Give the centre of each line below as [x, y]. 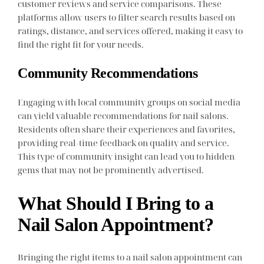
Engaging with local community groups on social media [129, 102]
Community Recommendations [108, 73]
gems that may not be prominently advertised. [111, 170]
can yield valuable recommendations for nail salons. [123, 116]
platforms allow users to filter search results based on [127, 17]
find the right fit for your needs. [81, 44]
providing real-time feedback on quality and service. [124, 143]
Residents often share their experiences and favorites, [127, 129]
